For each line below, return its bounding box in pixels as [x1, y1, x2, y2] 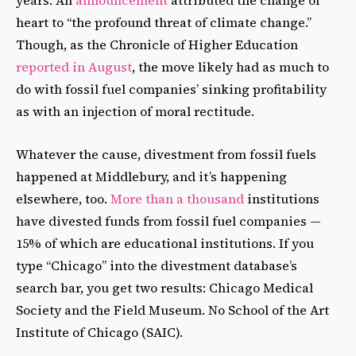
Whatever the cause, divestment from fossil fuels [16, 145, 316, 164]
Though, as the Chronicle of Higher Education [16, 36, 298, 54]
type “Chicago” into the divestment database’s [16, 257, 297, 275]
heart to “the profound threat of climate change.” [16, 14, 311, 32]
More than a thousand [110, 190, 244, 208]
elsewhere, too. [16, 190, 107, 208]
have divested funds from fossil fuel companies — [16, 212, 321, 230]
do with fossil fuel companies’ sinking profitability [16, 80, 327, 99]
